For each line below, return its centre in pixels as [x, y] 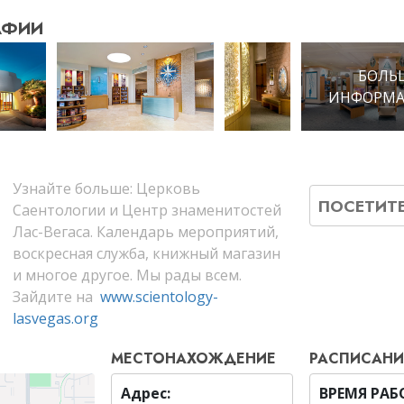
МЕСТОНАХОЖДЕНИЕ [194, 359]
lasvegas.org [55, 319]
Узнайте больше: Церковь [106, 189]
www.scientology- [159, 297]
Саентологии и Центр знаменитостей [147, 211]
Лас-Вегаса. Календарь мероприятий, [145, 232]
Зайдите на [56, 297]
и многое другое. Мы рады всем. [127, 275]
